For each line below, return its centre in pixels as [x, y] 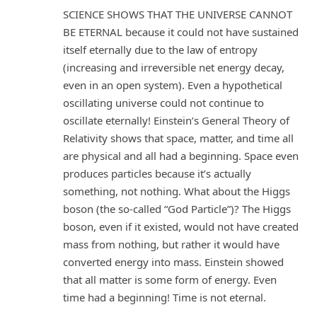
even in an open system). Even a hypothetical [173, 85]
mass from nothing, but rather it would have [171, 244]
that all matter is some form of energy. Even [170, 279]
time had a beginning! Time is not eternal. [165, 297]
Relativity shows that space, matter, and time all [178, 138]
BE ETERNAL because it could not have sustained [181, 31]
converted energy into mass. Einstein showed [173, 261]
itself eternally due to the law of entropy [160, 49]
